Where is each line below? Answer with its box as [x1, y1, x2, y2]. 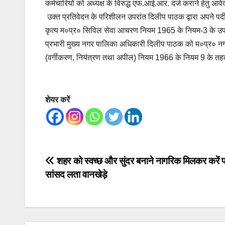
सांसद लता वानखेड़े [45, 169, 107, 180]
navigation [45, 175, 126, 195]
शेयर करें [45, 95, 70, 104]
